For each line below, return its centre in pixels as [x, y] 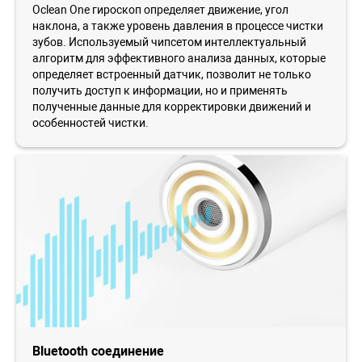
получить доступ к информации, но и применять [160, 90]
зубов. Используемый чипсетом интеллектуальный [169, 42]
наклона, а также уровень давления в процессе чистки [178, 25]
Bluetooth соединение [98, 351]
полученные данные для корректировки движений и [172, 106]
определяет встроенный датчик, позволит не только [172, 74]
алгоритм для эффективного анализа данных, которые [179, 58]
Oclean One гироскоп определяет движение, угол [160, 9]
